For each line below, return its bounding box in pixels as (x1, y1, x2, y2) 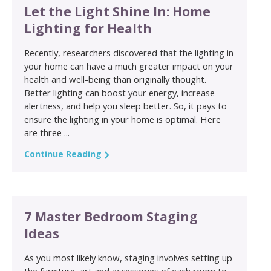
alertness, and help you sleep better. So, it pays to (24, 99, 227, 112)
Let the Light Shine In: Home (24, 2, 211, 20)
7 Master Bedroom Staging (24, 207, 198, 225)
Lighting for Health (24, 19, 152, 37)
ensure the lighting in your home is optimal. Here (24, 113, 221, 125)
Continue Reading (24, 148, 102, 160)
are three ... (24, 126, 70, 139)
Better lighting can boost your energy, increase (24, 86, 215, 99)
